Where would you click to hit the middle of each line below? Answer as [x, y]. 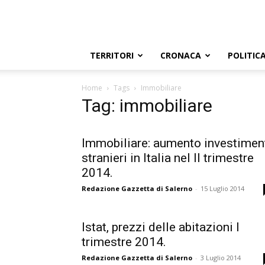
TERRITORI [112, 55]
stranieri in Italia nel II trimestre [168, 158]
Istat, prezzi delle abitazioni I [161, 227]
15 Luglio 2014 [222, 188]
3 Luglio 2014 [221, 258]
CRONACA [181, 55]
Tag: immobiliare [147, 106]
